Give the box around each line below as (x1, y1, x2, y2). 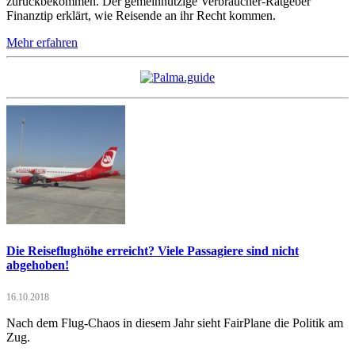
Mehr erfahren (6, 35, 78, 49)
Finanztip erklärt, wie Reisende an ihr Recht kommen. (6, 8, 276, 22)
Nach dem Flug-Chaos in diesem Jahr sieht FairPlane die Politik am (6, 316, 343, 330)
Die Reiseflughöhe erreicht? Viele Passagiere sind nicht (6, 243, 299, 258)
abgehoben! (6, 258, 69, 272)
